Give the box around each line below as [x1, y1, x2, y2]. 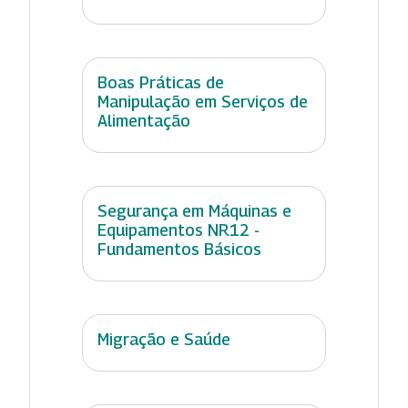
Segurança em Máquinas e [97, 200, 291, 220]
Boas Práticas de [97, 72, 224, 92]
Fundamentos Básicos [97, 239, 261, 259]
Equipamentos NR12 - [97, 219, 260, 240]
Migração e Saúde [97, 329, 230, 349]
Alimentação [97, 110, 190, 130]
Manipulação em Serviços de [97, 91, 308, 111]
